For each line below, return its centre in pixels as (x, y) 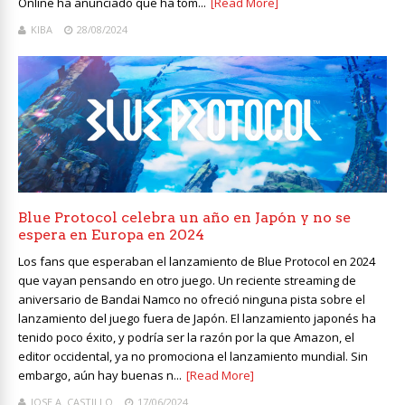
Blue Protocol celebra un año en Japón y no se (184, 217)
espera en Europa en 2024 (111, 234)
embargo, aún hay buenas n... (100, 375)
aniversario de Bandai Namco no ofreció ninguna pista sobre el (192, 299)
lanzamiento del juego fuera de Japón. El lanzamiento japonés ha (197, 318)
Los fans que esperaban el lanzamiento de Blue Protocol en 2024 (197, 261)
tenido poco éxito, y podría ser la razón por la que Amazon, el (186, 337)
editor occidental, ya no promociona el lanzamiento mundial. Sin (193, 356)
